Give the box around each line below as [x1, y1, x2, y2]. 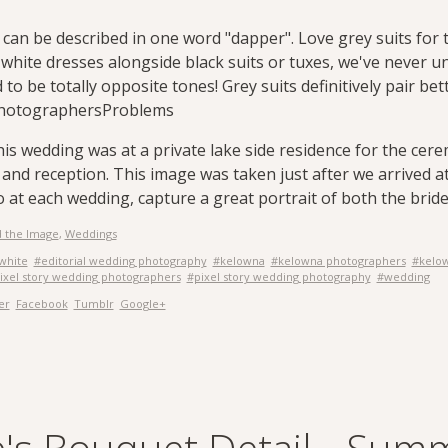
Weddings [64, 226, 117, 241]
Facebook [15, 296, 68, 311]
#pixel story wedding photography [186, 269, 371, 284]
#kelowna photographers [270, 253, 406, 268]
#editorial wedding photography [33, 253, 207, 268]
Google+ [119, 296, 166, 311]
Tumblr [73, 296, 114, 311]
